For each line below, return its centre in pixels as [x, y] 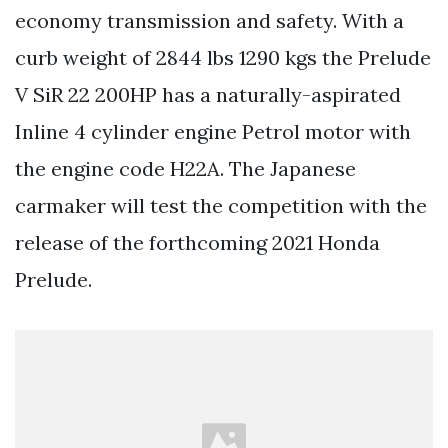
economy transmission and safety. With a [209, 20]
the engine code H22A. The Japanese [185, 168]
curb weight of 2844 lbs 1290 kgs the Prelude [223, 57]
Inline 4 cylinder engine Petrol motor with [213, 131]
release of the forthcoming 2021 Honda [197, 242]
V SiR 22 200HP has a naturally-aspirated [208, 94]
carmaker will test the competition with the [221, 205]
